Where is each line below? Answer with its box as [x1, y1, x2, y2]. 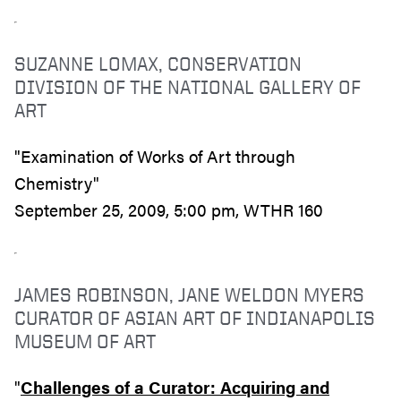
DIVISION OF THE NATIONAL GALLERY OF [14, 74, 361, 98]
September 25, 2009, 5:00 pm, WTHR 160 [14, 197, 323, 222]
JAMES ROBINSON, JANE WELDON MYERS [14, 282, 364, 305]
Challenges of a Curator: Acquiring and [21, 374, 329, 399]
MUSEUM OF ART [14, 328, 156, 352]
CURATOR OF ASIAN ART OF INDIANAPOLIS [14, 305, 375, 328]
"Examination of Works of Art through [14, 143, 295, 168]
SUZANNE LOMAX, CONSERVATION [14, 51, 302, 74]
